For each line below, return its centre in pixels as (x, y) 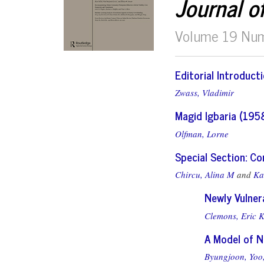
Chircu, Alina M (205, 174)
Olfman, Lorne (202, 133)
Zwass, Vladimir (204, 93)
